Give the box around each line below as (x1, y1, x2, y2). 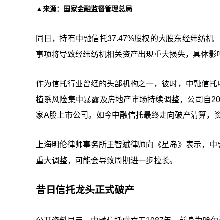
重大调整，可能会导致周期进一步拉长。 (35, 156, 177, 165)
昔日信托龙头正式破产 (35, 185, 134, 196)
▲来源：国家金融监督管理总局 (35, 5, 132, 13)
